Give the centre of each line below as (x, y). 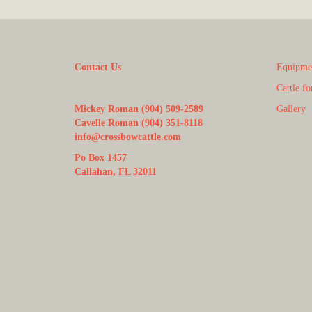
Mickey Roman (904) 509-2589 (139, 109)
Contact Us (98, 68)
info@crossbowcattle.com (128, 137)
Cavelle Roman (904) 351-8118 (139, 123)
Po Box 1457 (101, 158)
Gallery (291, 109)
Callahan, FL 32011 (116, 172)
